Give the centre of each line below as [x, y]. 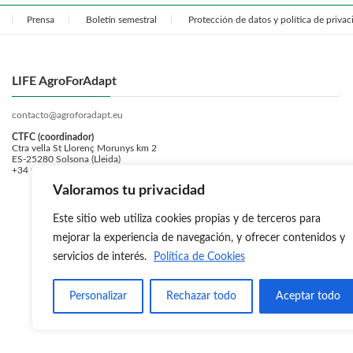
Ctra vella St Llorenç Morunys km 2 [84, 148]
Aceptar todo [308, 296]
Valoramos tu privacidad [129, 191]
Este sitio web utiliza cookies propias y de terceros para [187, 219]
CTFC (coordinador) [53, 137]
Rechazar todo [201, 296]
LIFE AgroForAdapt [64, 81]
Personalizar [98, 296]
